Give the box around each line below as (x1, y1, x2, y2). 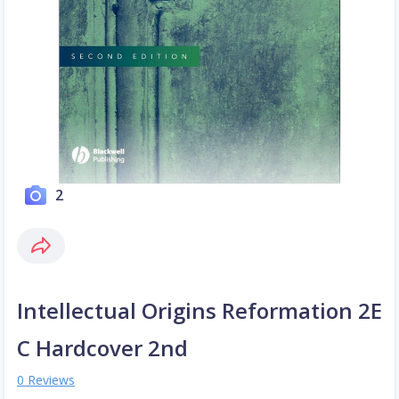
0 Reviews (17, 371, 75, 389)
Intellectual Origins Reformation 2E (17, 296, 382, 326)
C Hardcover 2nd (17, 333, 188, 363)
